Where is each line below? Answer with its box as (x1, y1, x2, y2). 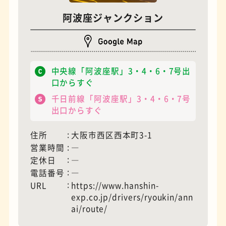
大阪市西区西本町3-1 (71, 131, 153, 140)
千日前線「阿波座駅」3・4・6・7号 (51, 94, 191, 103)
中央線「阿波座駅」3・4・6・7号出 (51, 67, 191, 75)
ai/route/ (71, 204, 108, 213)
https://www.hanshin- (71, 181, 159, 190)
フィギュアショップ (129, 33, 198, 41)
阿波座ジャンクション (63, 13, 163, 23)
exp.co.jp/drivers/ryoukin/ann (71, 193, 193, 201)
